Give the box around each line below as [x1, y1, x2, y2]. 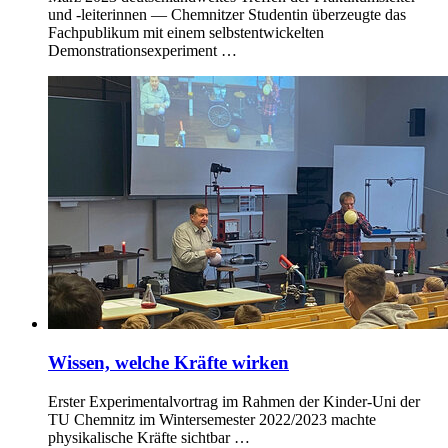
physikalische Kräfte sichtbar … [48, 428, 250, 446]
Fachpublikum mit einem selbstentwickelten [48, 24, 324, 42]
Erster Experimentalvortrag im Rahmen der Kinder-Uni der [48, 392, 420, 410]
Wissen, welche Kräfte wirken [48, 352, 289, 374]
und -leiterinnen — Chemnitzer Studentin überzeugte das [48, 6, 406, 24]
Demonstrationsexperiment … [48, 42, 237, 60]
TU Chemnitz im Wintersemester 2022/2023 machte [48, 410, 376, 428]
